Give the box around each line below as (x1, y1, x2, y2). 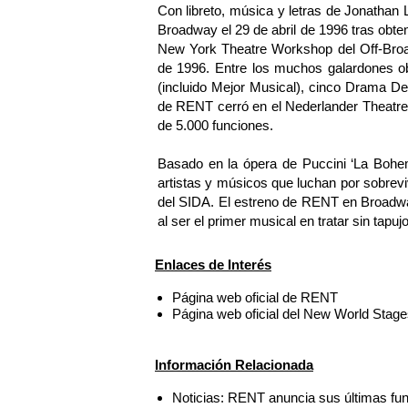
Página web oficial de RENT (172, 289, 339, 305)
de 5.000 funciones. (157, 117, 273, 134)
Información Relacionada (155, 357, 313, 373)
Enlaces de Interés (155, 256, 271, 272)
